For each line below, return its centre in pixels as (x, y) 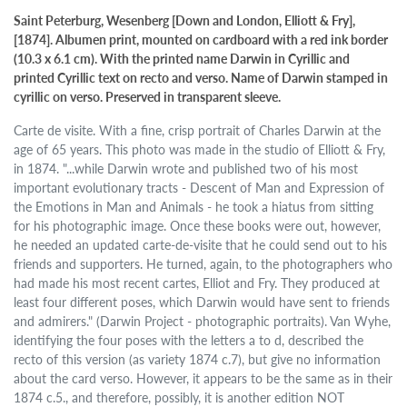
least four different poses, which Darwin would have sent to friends (202, 302)
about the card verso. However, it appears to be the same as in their (203, 378)
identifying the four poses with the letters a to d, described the (189, 340)
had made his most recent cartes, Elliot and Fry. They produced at (197, 283)
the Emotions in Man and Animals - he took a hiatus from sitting (194, 207)
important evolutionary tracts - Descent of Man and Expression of (199, 188)
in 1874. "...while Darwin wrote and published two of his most (186, 169)
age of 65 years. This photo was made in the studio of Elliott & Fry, (200, 149)
